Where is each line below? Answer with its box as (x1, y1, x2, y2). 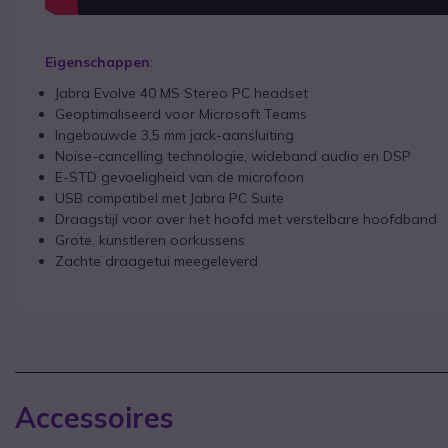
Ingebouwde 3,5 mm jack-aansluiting (55, 125, 294, 144)
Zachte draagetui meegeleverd (55, 251, 258, 270)
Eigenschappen (45, 52, 150, 71)
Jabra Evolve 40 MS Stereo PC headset (55, 83, 308, 102)
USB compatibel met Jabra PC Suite (55, 188, 284, 207)
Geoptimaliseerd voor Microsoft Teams (55, 104, 307, 123)
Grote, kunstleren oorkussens (55, 230, 245, 249)
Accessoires (15, 399, 174, 435)
